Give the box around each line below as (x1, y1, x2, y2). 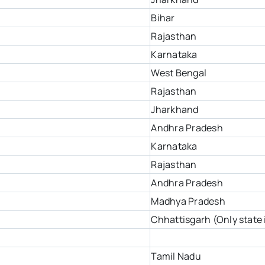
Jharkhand (151, 103, 199, 117)
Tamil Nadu (151, 250, 201, 263)
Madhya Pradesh (151, 195, 225, 208)
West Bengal (151, 66, 207, 80)
